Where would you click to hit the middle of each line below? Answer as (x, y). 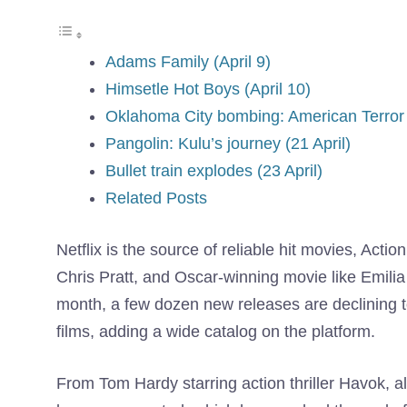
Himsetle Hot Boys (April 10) (208, 89)
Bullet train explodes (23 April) (214, 171)
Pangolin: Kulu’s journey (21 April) (228, 144)
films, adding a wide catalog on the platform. (216, 332)
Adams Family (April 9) (188, 62)
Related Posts (156, 199)
